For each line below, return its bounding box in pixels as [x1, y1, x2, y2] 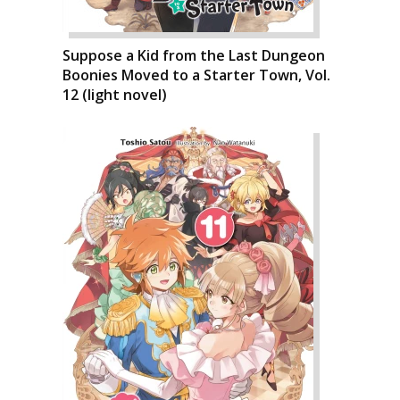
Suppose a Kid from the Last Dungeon [62, 45, 325, 65]
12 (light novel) [62, 84, 167, 104]
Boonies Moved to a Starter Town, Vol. [62, 64, 330, 85]
